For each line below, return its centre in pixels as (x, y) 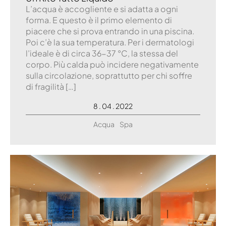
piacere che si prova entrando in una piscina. (110, 31)
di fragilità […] (51, 86)
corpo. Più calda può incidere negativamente (112, 64)
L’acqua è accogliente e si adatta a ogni (102, 9)
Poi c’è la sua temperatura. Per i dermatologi (110, 42)
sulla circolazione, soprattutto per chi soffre (109, 75)
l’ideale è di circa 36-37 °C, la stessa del (102, 53)
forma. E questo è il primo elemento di (99, 20)
